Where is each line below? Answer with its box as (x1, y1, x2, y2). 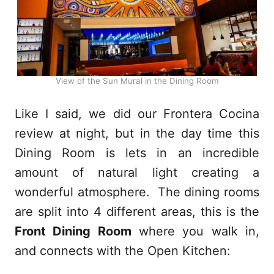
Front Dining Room (15, 224, 131, 239)
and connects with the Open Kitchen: (15, 243, 231, 259)
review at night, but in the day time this (15, 126, 259, 141)
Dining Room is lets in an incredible (15, 146, 259, 161)
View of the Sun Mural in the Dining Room (55, 76, 219, 86)
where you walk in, (131, 224, 260, 239)
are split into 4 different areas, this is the (15, 204, 259, 220)
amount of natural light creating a (15, 165, 259, 180)
